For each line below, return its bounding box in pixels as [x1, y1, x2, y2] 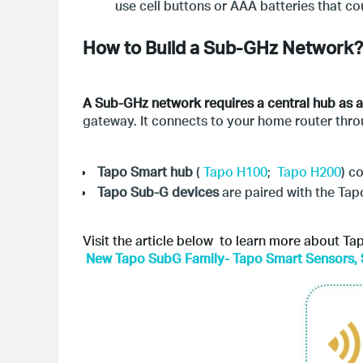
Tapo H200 [274, 163, 341, 180]
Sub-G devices [127, 183, 219, 200]
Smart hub [127, 163, 193, 180]
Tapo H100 [203, 163, 267, 180]
